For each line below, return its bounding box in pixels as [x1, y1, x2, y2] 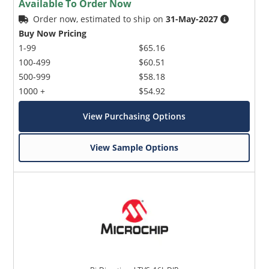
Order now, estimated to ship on [33, 13, 166, 25]
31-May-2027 [166, 13, 219, 25]
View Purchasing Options [83, 110, 186, 122]
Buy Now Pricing [19, 28, 87, 40]
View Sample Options [90, 142, 179, 154]
